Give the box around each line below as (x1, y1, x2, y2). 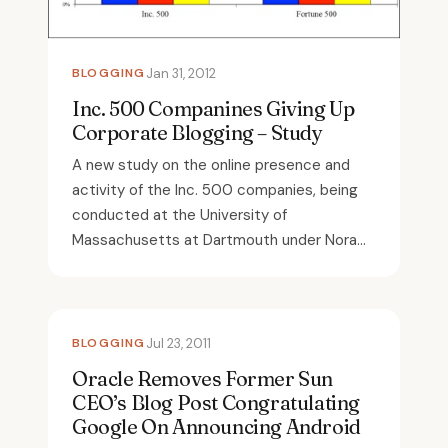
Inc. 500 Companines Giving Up (72, 96, 355, 122)
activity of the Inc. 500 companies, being (72, 180, 358, 201)
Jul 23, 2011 (145, 335, 211, 353)
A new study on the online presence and (72, 155, 350, 176)
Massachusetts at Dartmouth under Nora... (72, 230, 366, 251)
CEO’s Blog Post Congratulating (72, 390, 361, 416)
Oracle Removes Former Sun (72, 366, 334, 392)
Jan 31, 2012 (145, 65, 216, 83)
